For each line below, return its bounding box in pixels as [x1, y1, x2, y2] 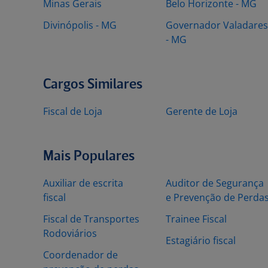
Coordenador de [43, 248, 118, 261]
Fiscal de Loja [43, 105, 102, 118]
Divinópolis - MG [43, 19, 117, 32]
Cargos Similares [43, 78, 142, 92]
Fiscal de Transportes [43, 212, 139, 226]
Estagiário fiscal [166, 234, 236, 247]
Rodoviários [43, 227, 97, 240]
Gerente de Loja [166, 105, 237, 118]
